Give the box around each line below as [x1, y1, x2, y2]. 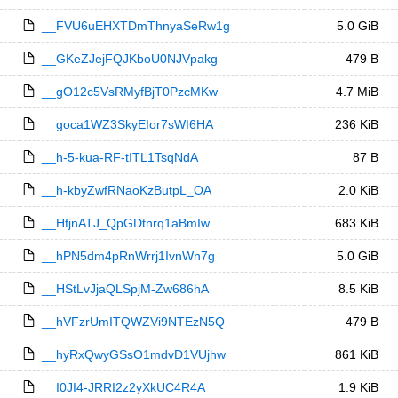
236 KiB [334, 117, 378, 131]
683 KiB [334, 216, 378, 230]
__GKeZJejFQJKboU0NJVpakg [41, 52, 218, 66]
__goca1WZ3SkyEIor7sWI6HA [41, 117, 213, 131]
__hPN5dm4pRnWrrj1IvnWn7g [41, 249, 215, 263]
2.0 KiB [338, 183, 378, 197]
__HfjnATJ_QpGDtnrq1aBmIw [41, 216, 210, 230]
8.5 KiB [338, 282, 378, 296]
